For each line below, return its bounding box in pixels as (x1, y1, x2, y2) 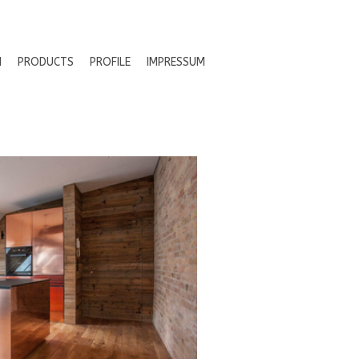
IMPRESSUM (147, 55, 205, 69)
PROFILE (90, 55, 131, 69)
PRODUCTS (18, 55, 74, 69)
